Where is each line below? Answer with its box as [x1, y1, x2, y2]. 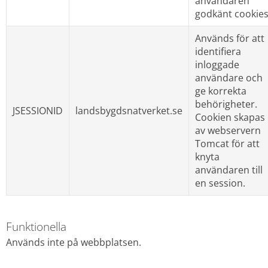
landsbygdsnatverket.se [75, 104, 182, 118]
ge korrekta [194, 84, 246, 98]
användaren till [194, 163, 263, 177]
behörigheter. [194, 98, 257, 111]
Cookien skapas [194, 111, 265, 124]
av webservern [194, 124, 261, 138]
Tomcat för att [194, 137, 260, 151]
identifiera [194, 45, 241, 59]
